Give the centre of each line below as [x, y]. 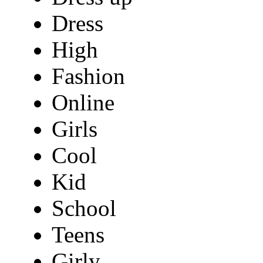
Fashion [88, 76]
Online [83, 103]
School [84, 208]
